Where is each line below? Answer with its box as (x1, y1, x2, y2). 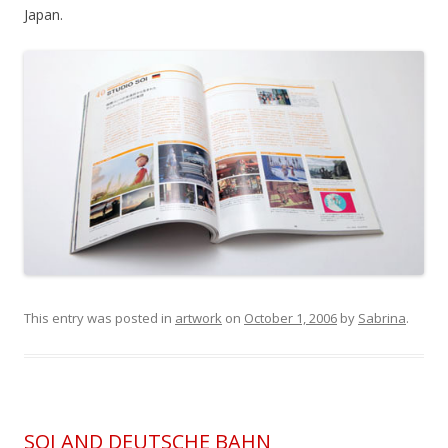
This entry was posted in (24, 309, 175, 328)
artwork (175, 309, 222, 328)
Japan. (24, 5, 63, 25)
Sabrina (358, 309, 406, 328)
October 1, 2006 (244, 309, 337, 328)
